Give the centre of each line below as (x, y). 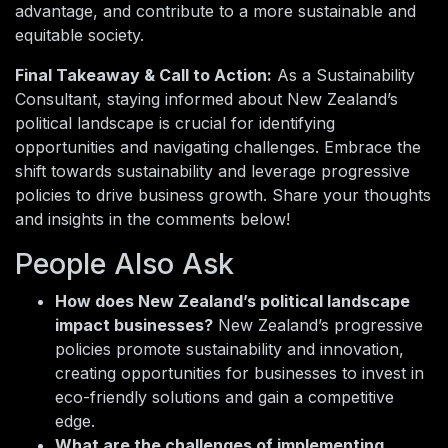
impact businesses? (134, 325)
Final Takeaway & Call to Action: (143, 75)
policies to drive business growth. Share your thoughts (223, 195)
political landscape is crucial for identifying (175, 123)
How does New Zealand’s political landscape (232, 301)
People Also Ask (124, 264)
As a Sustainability (343, 75)
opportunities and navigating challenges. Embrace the (218, 147)
